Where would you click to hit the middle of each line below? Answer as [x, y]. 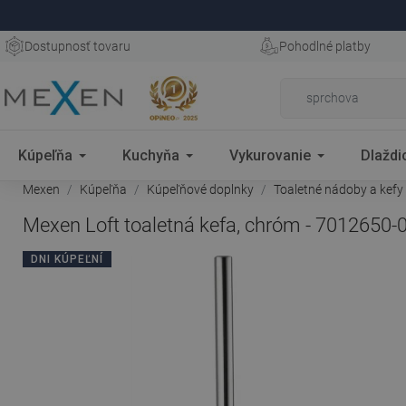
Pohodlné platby [324, 46]
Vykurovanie [270, 155]
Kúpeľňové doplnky [200, 189]
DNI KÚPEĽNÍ [67, 259]
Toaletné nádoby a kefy [338, 189]
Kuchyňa [151, 155]
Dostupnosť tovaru [77, 46]
